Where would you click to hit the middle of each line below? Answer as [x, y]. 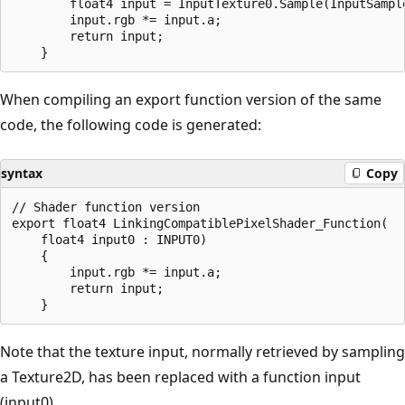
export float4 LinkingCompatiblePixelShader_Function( [200, 223]
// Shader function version [106, 207]
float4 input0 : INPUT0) [109, 239]
